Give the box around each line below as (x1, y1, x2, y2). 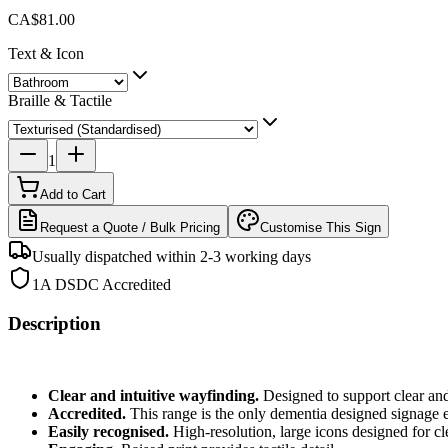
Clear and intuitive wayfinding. (48, 387, 259, 405)
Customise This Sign (260, 219, 381, 235)
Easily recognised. (48, 423, 169, 441)
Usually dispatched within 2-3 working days (32, 247, 311, 265)
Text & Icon (8, 44, 84, 62)
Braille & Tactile (8, 91, 112, 109)
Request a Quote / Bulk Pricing (40, 219, 220, 235)
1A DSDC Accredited (32, 275, 171, 293)
